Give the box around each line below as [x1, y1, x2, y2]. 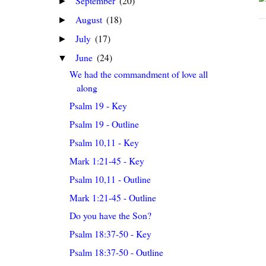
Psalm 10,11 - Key [69, 136, 140, 149]
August [75, 12, 105, 26]
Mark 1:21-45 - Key [69, 154, 145, 167]
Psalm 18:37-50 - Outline [69, 246, 164, 259]
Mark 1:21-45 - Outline [69, 191, 157, 204]
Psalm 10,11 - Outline [69, 172, 151, 185]
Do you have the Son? [69, 209, 152, 222]
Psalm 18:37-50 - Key [69, 227, 152, 240]
